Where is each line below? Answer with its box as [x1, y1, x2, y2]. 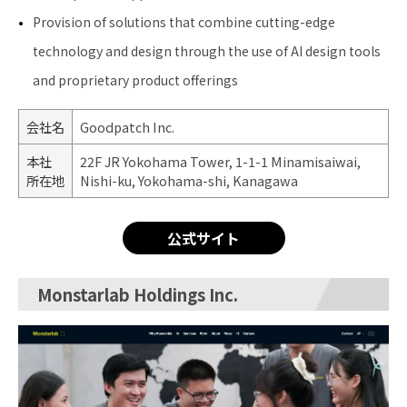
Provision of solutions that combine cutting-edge [33, 13, 335, 32]
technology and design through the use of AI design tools [33, 42, 381, 61]
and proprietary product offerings [33, 71, 238, 90]
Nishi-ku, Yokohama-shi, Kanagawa [80, 171, 298, 191]
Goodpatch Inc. [80, 117, 174, 137]
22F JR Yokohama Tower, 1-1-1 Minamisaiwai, [80, 152, 361, 172]
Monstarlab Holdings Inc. [37, 283, 238, 307]
